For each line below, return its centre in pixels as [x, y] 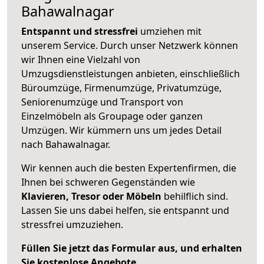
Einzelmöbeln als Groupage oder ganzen [112, 116]
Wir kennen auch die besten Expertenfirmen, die [129, 168]
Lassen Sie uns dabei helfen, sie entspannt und [125, 210]
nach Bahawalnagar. [66, 144]
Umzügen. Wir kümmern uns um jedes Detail [121, 130]
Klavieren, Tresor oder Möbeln [91, 196]
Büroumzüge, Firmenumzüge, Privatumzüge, [121, 88]
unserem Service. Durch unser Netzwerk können [130, 45]
